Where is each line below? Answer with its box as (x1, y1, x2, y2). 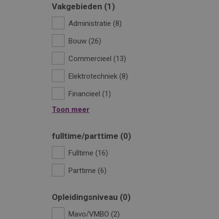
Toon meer (52, 105, 89, 114)
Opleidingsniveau (52, 192, 120, 202)
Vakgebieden (52, 1, 104, 11)
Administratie (68, 19, 111, 28)
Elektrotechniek (68, 72, 117, 81)
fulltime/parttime (52, 131, 120, 141)
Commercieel (68, 54, 111, 63)
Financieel (68, 89, 100, 98)
